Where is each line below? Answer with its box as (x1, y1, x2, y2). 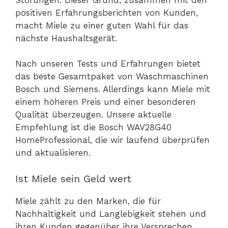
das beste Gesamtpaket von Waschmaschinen (15, 71, 209, 82)
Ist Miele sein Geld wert (15, 172, 131, 185)
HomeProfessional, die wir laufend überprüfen (15, 135, 210, 146)
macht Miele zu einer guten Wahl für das (15, 20, 188, 31)
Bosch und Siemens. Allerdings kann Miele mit (15, 84, 210, 95)
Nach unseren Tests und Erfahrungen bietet (15, 59, 201, 69)
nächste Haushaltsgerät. (15, 33, 117, 43)
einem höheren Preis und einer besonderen (15, 97, 196, 107)
